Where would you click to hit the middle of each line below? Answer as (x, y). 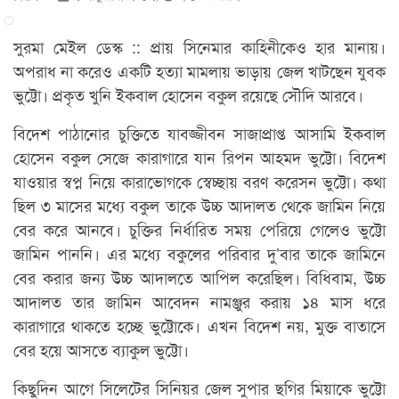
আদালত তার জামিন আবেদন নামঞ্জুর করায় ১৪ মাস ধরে (199, 301)
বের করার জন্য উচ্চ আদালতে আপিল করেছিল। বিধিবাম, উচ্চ (199, 277)
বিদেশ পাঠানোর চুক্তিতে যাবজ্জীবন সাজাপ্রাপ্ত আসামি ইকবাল (199, 132)
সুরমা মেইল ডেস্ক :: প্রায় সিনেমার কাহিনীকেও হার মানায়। (199, 46)
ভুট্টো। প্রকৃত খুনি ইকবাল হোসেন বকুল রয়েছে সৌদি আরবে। (188, 94)
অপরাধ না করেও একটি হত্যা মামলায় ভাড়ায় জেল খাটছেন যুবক (199, 70)
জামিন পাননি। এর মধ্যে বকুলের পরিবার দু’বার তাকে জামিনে (199, 252)
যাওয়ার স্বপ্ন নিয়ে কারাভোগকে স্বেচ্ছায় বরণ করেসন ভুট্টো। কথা (199, 180)
